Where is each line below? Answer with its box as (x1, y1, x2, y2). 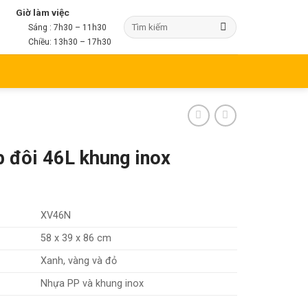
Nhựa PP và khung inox (41, 277, 144, 289)
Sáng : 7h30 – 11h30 (25, 23, 107, 32)
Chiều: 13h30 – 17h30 (25, 37, 111, 47)
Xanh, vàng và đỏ (41, 254, 118, 267)
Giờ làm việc (15, 7, 69, 18)
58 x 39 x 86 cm (41, 232, 112, 244)
